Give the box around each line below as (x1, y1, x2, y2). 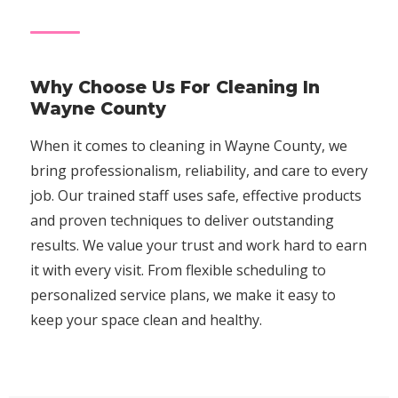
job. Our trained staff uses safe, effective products (30, 186, 362, 205)
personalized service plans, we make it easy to (30, 285, 336, 305)
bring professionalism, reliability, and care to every (30, 161, 368, 180)
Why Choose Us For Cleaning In (30, 76, 320, 98)
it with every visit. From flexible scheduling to (30, 260, 326, 280)
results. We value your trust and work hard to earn (30, 235, 367, 255)
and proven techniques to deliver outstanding (30, 211, 334, 230)
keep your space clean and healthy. (30, 310, 262, 330)
